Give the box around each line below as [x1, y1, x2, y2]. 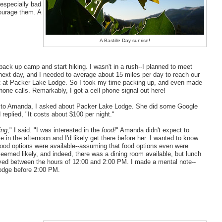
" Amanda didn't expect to [115, 126, 189, 134]
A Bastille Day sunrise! [100, 37, 151, 43]
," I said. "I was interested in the [7, 126, 102, 134]
